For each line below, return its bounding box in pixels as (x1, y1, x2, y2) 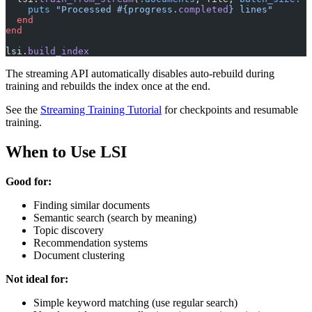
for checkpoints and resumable (162, 104, 298, 116)
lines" (234, 4, 273, 15)
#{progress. (117, 4, 178, 15)
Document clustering (33, 249, 125, 261)
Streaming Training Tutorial (40, 104, 162, 116)
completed (178, 4, 228, 15)
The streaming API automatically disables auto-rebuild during (6, 68, 274, 80)
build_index (28, 46, 89, 57)
